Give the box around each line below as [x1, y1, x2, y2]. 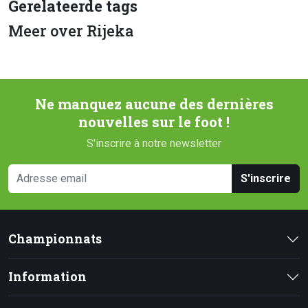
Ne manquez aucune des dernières [34, 95, 274, 114]
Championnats [8, 231, 102, 247]
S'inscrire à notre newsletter [87, 137, 221, 151]
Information [8, 269, 87, 285]
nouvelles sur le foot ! [78, 113, 230, 132]
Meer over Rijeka [8, 21, 133, 41]
